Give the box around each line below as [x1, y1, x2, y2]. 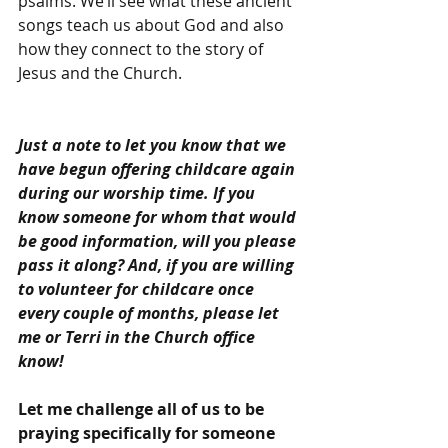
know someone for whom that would [18, 206, 300, 228]
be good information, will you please [18, 230, 300, 252]
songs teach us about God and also [18, 14, 288, 36]
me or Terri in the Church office [18, 326, 259, 348]
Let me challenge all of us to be [18, 398, 268, 420]
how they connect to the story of [18, 38, 267, 60]
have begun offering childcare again [18, 158, 299, 180]
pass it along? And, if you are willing [18, 254, 298, 276]
